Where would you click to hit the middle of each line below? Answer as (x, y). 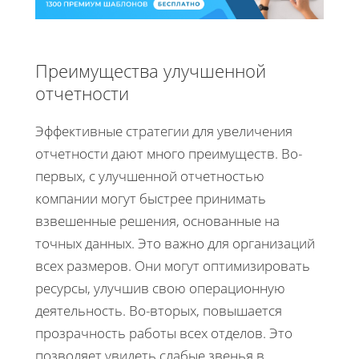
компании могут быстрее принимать (151, 198)
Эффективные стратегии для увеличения (164, 131)
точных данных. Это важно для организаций (175, 243)
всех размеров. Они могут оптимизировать (173, 265)
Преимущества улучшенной (151, 70)
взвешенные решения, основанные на (157, 220)
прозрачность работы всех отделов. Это (164, 333)
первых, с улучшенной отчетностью (150, 175)
